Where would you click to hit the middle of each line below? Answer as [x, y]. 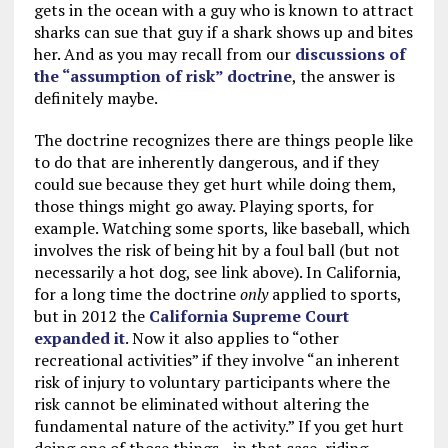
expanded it [79, 338]
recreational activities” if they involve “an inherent [216, 360]
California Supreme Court [248, 316]
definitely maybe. [95, 98]
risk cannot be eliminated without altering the [201, 404]
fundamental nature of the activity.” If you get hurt [218, 426]
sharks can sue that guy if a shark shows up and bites [223, 32]
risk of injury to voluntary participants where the [211, 382]
